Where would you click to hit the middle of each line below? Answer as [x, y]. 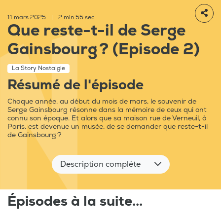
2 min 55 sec [75, 18]
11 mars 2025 [27, 18]
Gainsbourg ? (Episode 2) [104, 50]
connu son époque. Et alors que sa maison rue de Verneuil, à [107, 118]
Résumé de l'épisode [75, 85]
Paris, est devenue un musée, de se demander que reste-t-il [108, 127]
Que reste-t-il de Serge [96, 31]
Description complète [100, 165]
